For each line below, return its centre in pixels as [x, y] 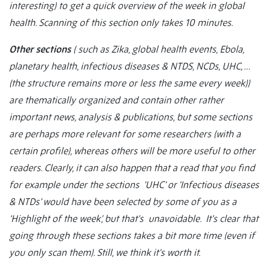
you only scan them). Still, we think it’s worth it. [105, 253]
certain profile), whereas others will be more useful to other [132, 151]
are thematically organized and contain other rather [116, 100]
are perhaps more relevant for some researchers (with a [125, 134]
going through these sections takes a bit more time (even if [132, 236]
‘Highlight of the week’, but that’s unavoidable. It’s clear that [134, 219]
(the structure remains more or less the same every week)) [129, 83]
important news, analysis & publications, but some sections [131, 117]
